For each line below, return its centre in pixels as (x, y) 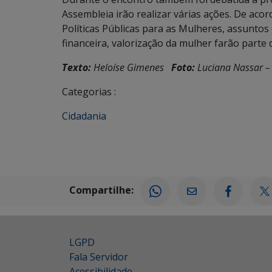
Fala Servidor (99, 257)
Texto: (76, 67)
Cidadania (84, 116)
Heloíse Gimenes (131, 67)
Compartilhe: (101, 190)
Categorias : (89, 91)
